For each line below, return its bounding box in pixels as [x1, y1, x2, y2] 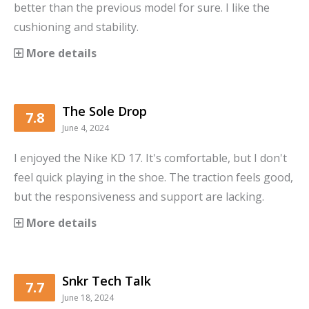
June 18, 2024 [62, 291, 114, 303]
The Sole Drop [62, 102, 147, 119]
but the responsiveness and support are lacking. [14, 188, 264, 204]
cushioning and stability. [14, 19, 139, 34]
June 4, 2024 [62, 121, 109, 134]
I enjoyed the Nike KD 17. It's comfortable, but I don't [14, 150, 287, 166]
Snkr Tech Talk [62, 272, 151, 289]
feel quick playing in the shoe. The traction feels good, [14, 169, 293, 185]
